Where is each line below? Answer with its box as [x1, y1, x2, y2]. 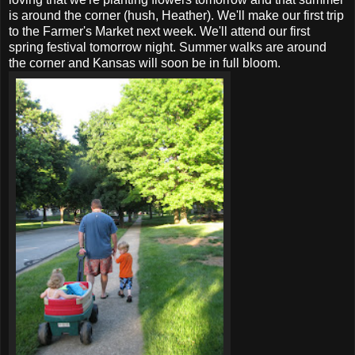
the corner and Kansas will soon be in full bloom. [9, 55, 281, 70]
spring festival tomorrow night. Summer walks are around [9, 40, 326, 54]
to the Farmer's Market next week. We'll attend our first [9, 24, 310, 38]
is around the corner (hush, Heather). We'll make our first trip [9, 8, 344, 22]
